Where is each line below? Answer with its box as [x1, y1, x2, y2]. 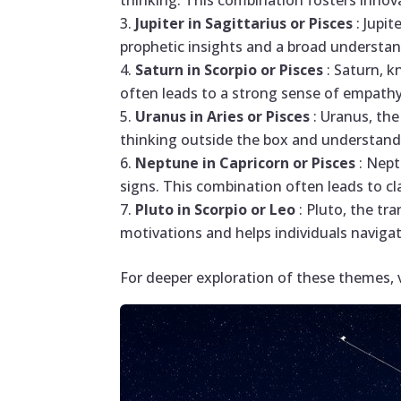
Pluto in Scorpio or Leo [135, 200, 300, 220]
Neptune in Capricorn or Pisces [135, 153, 360, 174]
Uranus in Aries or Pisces [135, 107, 314, 127]
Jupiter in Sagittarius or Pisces [135, 13, 357, 34]
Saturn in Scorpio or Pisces [135, 60, 328, 81]
